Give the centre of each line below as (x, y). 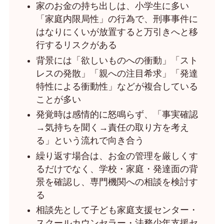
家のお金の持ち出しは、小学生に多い (112, 6)
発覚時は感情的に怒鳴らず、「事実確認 (117, 115)
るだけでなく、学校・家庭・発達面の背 (117, 169)
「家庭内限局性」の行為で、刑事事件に (117, 19)
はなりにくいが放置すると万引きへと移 (117, 32)
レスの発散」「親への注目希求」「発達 (117, 73)
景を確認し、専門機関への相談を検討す (117, 182)
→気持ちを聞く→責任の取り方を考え (112, 128)
